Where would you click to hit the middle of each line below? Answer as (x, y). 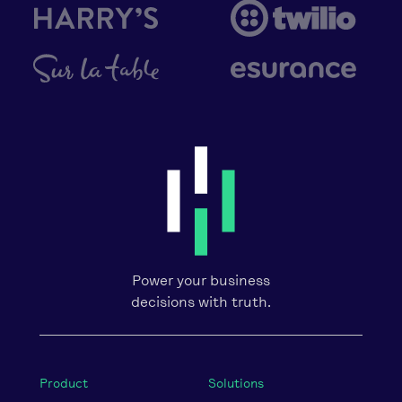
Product (64, 384)
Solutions (236, 384)
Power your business (201, 280)
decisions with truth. (201, 302)
